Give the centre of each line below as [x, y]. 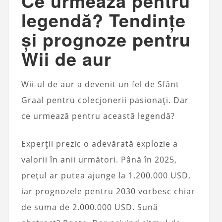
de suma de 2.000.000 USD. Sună [89, 207]
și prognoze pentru [106, 39]
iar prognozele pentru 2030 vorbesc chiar [108, 192]
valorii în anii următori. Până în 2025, [99, 160]
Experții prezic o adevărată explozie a [99, 144]
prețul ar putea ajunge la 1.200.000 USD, [106, 176]
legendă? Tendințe [103, 20]
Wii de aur [66, 59]
